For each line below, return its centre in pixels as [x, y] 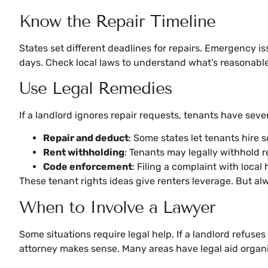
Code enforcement [88, 167]
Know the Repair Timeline [117, 21]
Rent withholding [84, 153]
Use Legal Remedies [95, 88]
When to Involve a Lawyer [117, 207]
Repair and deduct [86, 138]
